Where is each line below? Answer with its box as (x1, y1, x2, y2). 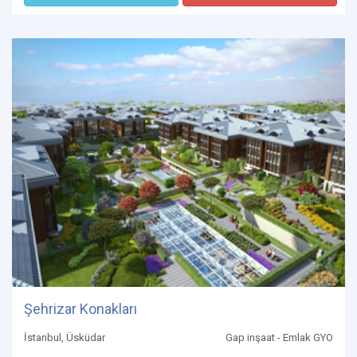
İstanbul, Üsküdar (24, 331, 105, 343)
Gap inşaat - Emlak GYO (226, 331, 333, 343)
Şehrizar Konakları (24, 300, 137, 317)
